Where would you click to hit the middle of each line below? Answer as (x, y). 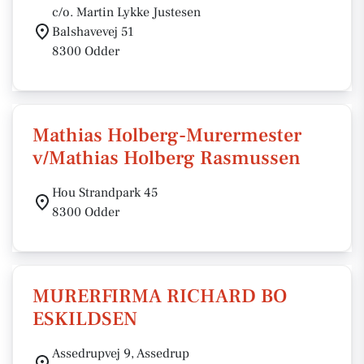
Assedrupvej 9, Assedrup (121, 353)
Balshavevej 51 (93, 32)
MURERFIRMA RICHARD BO (160, 296)
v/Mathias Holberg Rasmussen (167, 158)
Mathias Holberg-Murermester (167, 135)
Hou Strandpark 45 (105, 193)
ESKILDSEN (85, 319)
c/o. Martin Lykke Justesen (126, 12)
